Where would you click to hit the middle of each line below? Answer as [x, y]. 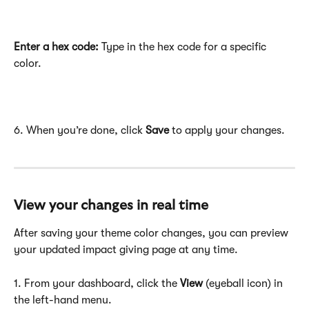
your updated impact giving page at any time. [126, 250]
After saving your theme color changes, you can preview [152, 233]
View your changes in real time [111, 206]
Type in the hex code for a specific [184, 47]
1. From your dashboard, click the [97, 283]
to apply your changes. [227, 130]
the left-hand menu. [63, 300]
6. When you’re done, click [80, 130]
